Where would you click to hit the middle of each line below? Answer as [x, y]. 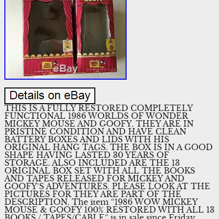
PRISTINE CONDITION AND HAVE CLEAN [95, 131]
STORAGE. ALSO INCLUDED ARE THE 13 [92, 163]
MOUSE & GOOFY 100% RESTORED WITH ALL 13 [109, 209]
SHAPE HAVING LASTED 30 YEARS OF [87, 155]
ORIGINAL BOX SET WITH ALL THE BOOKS [99, 170]
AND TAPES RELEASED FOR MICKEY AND [94, 178]
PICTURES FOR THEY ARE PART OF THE [93, 194]
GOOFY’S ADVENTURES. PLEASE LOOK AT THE [107, 186]
